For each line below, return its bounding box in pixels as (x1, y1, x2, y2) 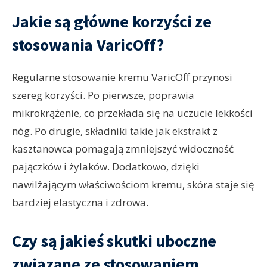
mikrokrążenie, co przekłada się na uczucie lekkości (12, 106, 253, 120)
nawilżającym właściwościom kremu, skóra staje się (12, 178, 254, 192)
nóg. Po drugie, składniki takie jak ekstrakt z (12, 124, 218, 138)
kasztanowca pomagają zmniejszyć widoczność (12, 142, 234, 156)
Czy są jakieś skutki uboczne (12, 230, 217, 252)
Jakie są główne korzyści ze (12, 11, 212, 33)
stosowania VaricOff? (12, 34, 164, 56)
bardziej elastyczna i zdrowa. (12, 195, 148, 210)
